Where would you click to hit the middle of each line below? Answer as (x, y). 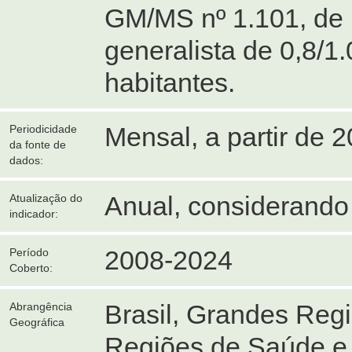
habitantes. (170, 82)
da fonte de (38, 145)
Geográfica (37, 322)
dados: (26, 160)
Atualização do (46, 198)
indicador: (34, 214)
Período (29, 252)
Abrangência (41, 306)
